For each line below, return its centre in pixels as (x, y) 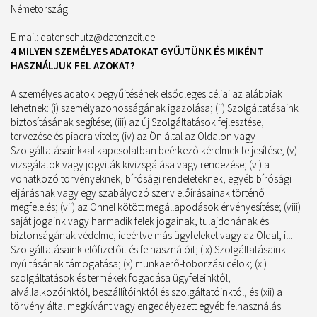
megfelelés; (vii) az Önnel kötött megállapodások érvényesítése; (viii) (156, 207)
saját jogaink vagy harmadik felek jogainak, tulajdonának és (140, 221)
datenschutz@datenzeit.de (98, 37)
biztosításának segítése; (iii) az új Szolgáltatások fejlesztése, (137, 122)
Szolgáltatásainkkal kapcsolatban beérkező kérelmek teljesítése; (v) (154, 150)
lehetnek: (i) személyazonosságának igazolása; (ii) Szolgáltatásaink (155, 108)
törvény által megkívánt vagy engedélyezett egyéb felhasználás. (147, 306)
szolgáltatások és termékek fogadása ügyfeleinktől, (121, 278)
